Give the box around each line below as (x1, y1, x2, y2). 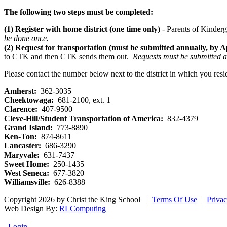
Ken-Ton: (4, 132, 37, 141)
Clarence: (4, 105, 37, 114)
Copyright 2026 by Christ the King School (4, 195, 140, 204)
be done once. (4, 34, 51, 43)
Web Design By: (4, 204, 59, 213)
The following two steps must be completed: (4, 8, 153, 17)
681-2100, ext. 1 (54, 96, 110, 105)
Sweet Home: (4, 160, 49, 169)
